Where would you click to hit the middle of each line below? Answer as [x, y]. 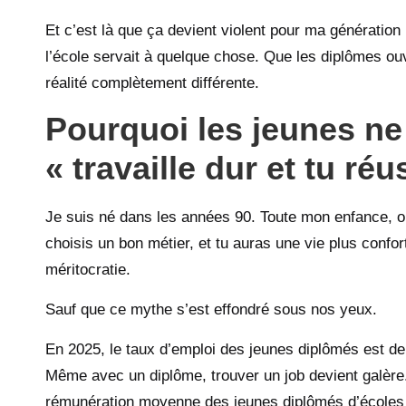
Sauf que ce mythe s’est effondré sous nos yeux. [211, 309]
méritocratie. [88, 269]
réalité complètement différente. [152, 82]
